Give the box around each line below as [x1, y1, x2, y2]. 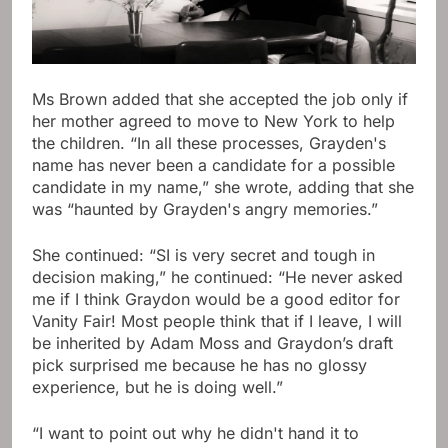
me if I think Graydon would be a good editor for [32, 288, 400, 309]
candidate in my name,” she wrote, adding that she [32, 176, 414, 197]
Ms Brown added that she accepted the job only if [32, 88, 408, 109]
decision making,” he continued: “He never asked [32, 266, 403, 287]
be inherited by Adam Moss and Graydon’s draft [32, 332, 393, 353]
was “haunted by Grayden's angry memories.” [32, 198, 378, 219]
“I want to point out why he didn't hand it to [32, 422, 359, 443]
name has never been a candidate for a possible [32, 154, 395, 175]
